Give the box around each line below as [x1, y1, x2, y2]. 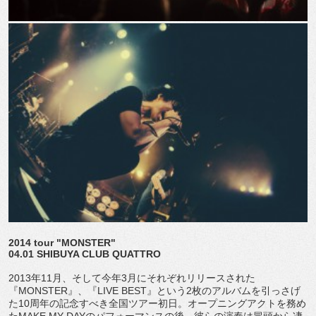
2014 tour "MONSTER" [8, 237, 116, 249]
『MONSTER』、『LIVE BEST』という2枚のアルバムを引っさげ [8, 285, 300, 297]
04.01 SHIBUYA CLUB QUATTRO [8, 248, 161, 260]
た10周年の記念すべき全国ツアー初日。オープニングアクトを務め [8, 298, 306, 310]
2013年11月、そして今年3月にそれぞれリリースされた [8, 272, 255, 284]
